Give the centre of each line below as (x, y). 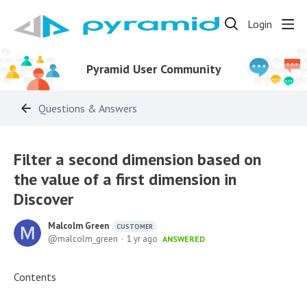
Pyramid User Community (153, 69)
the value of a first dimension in (125, 179)
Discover (44, 199)
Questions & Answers (88, 108)
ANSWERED (184, 239)
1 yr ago (142, 239)
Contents (35, 277)
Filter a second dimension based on (137, 159)
